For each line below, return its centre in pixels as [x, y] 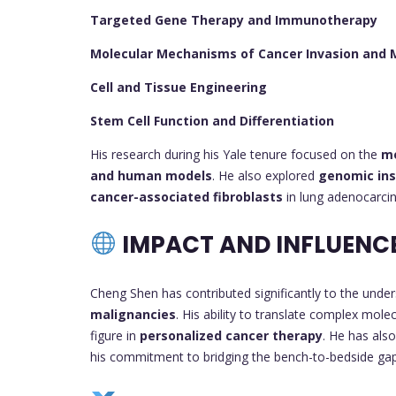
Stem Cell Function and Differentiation [212, 120]
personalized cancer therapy [231, 335]
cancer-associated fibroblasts [187, 196]
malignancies [133, 314]
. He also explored [265, 175]
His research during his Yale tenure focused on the [236, 154]
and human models [151, 175]
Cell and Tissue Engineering [179, 87]
